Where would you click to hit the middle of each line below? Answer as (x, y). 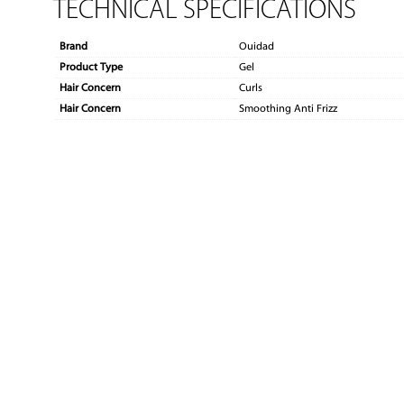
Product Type (92, 68)
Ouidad (257, 47)
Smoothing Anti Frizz (289, 110)
